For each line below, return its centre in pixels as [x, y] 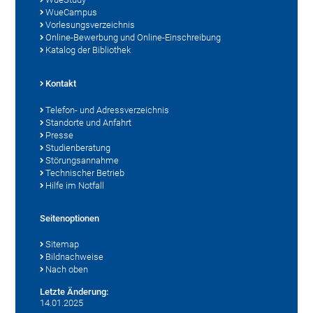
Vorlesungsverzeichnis [90, 24]
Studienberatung [78, 147]
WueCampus [72, 12]
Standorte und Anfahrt [89, 122]
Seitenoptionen [70, 218]
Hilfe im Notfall [75, 185]
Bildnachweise [75, 256]
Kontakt [61, 83]
